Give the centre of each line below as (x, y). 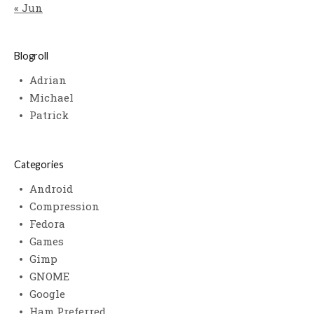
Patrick (49, 115)
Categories (39, 164)
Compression (64, 206)
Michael (52, 97)
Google (47, 293)
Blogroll (31, 55)
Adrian (48, 80)
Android (51, 188)
